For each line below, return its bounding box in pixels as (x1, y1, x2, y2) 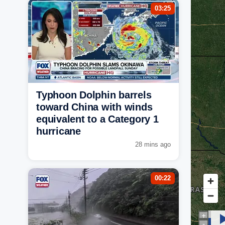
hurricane (36, 125, 81, 137)
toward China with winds (36, 101, 153, 113)
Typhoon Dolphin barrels (36, 89, 152, 100)
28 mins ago (135, 140, 171, 148)
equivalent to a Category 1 (36, 113, 159, 125)
